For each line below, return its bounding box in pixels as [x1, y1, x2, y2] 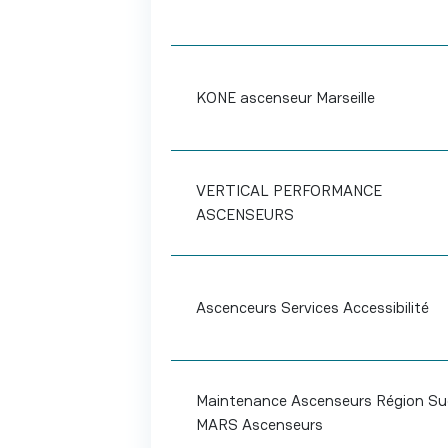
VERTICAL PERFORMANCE [195, 180, 382, 201]
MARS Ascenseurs [195, 414, 323, 435]
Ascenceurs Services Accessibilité [195, 297, 429, 318]
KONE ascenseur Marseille [195, 87, 375, 108]
